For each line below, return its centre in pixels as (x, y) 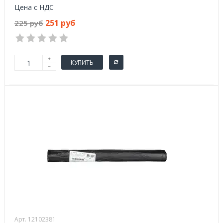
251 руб (60, 23)
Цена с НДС (34, 7)
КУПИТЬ (82, 62)
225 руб (29, 23)
